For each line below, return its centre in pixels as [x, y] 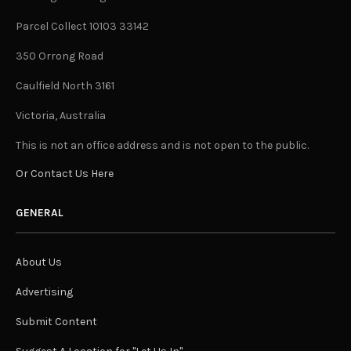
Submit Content [56, 322]
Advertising [44, 292]
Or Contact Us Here [65, 174]
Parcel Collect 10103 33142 [83, 27]
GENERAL [39, 213]
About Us [39, 262]
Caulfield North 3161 [65, 86]
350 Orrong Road [60, 56]
